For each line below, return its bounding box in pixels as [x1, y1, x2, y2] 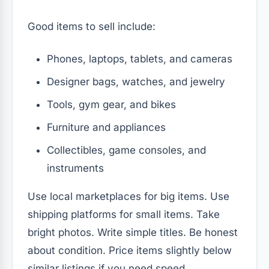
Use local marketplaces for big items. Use [28, 190, 229, 202]
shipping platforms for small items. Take [28, 208, 220, 220]
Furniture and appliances [47, 121, 166, 133]
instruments [47, 162, 104, 174]
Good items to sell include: [28, 20, 156, 32]
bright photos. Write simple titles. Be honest [28, 226, 238, 238]
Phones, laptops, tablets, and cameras [47, 52, 232, 65]
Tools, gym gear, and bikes [47, 98, 176, 110]
